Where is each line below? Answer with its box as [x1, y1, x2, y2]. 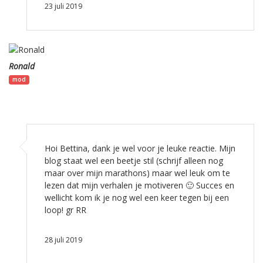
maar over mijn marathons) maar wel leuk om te [45, 167, 230, 179]
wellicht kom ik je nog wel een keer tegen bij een [45, 192, 229, 204]
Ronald [9, 60, 35, 72]
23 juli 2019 [45, 1, 82, 12]
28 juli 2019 [45, 235, 82, 245]
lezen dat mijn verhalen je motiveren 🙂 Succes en [45, 180, 234, 191]
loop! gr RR [45, 204, 86, 216]
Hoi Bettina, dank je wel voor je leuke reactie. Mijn [45, 143, 235, 154]
